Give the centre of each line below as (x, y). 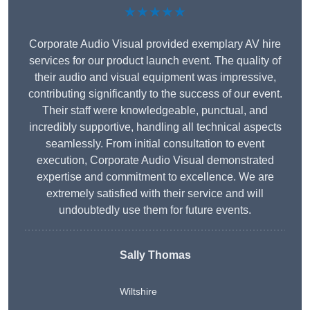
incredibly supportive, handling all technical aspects (155, 127)
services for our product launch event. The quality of (155, 61)
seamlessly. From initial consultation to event (155, 144)
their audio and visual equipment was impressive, (155, 77)
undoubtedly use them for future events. (155, 210)
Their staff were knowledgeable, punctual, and (155, 111)
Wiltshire (138, 292)
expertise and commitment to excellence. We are (155, 177)
